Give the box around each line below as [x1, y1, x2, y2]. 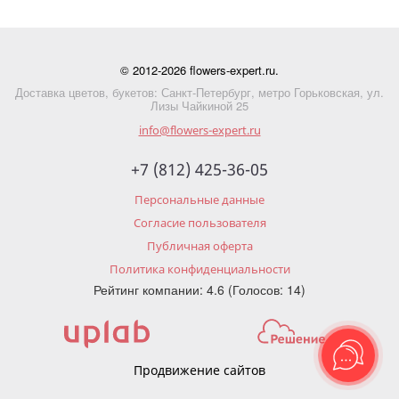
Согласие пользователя [133, 215, 266, 231]
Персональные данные [134, 191, 265, 208]
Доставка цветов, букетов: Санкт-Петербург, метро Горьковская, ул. [15, 84, 384, 101]
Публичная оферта [146, 238, 253, 254]
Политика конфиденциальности [109, 261, 290, 277]
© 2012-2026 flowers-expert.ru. [120, 61, 279, 78]
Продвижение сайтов [134, 362, 265, 379]
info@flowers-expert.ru [138, 122, 261, 138]
